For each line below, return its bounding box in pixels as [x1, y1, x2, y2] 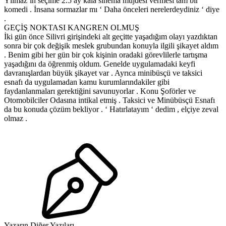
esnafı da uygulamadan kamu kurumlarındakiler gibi [4, 78, 169, 87]
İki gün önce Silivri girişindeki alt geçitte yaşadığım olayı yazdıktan [4, 32, 217, 41]
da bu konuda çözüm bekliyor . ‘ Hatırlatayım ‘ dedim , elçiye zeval [4, 105, 218, 114]
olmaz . [4, 114, 27, 123]
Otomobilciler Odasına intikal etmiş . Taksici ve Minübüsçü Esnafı [4, 96, 215, 105]
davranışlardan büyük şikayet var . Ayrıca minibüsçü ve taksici [4, 69, 202, 78]
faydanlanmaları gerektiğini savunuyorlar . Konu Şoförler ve [4, 87, 196, 96]
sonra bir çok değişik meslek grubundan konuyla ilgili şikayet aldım [4, 41, 218, 50]
